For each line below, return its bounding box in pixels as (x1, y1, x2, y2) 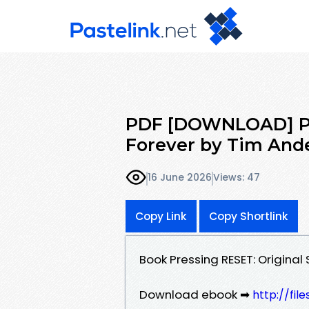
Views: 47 (213, 170, 260, 185)
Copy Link (135, 208, 187, 223)
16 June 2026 (148, 170, 212, 185)
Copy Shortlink (209, 208, 288, 223)
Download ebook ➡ (139, 286, 252, 303)
